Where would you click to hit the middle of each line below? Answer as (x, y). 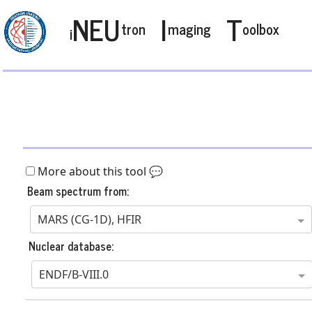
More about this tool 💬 (99, 171)
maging (189, 29)
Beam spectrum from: (78, 191)
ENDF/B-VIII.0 (74, 274)
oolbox (261, 29)
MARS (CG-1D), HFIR (89, 219)
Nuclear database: (71, 246)
